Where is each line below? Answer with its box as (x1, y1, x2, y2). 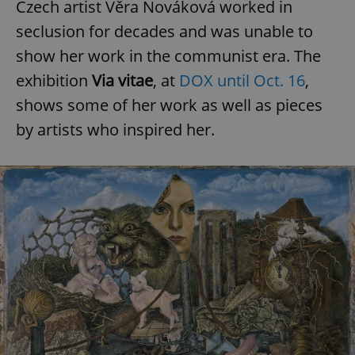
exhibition (16, 69, 92, 91)
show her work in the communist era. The (16, 44, 321, 67)
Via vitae (92, 69, 153, 91)
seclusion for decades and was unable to (16, 20, 313, 42)
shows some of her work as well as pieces (16, 94, 323, 116)
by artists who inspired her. (16, 118, 215, 140)
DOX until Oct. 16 (179, 69, 305, 91)
